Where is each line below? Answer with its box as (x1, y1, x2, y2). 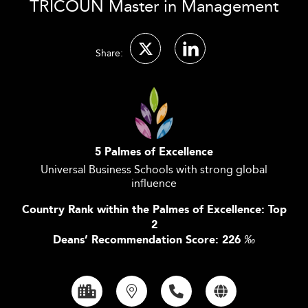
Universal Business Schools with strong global (41, 161, 267, 178)
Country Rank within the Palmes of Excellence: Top (21, 201, 287, 219)
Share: (96, 45, 123, 60)
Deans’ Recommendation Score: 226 (53, 232, 244, 249)
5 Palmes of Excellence (95, 144, 213, 161)
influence (131, 175, 177, 192)
